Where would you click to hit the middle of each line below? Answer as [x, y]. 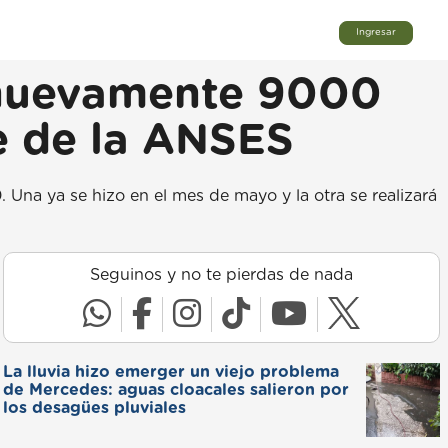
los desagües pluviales [94, 408]
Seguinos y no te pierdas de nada [221, 275]
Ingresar [376, 32]
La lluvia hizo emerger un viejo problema [170, 372]
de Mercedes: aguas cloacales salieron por [175, 390]
